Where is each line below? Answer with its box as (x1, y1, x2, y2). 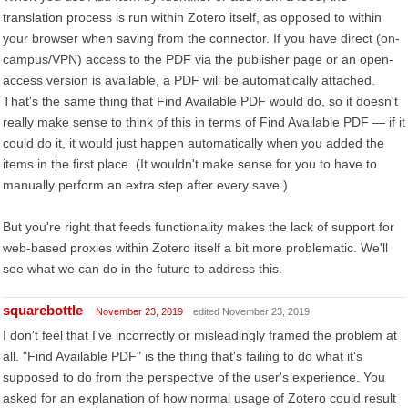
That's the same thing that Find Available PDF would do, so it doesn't (3, 94, 398, 108)
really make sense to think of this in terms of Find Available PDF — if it (3, 115, 405, 129)
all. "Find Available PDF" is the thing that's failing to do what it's (3, 349, 362, 363)
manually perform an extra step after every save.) (3, 178, 288, 192)
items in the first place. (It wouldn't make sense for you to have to (3, 157, 377, 171)
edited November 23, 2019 (193, 306, 310, 317)
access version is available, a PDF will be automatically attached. (3, 73, 375, 87)
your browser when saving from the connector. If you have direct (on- (3, 31, 400, 46)
